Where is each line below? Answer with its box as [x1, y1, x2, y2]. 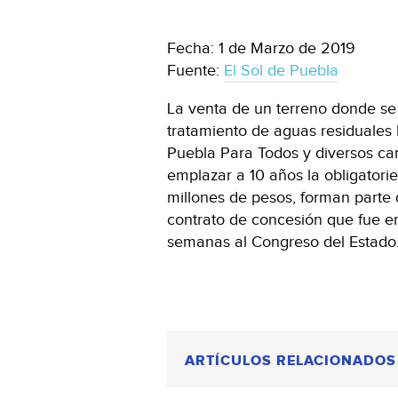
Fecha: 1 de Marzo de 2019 [167, 39, 355, 59]
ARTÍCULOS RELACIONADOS [185, 352, 396, 370]
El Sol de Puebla [224, 61, 338, 81]
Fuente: [167, 61, 224, 81]
